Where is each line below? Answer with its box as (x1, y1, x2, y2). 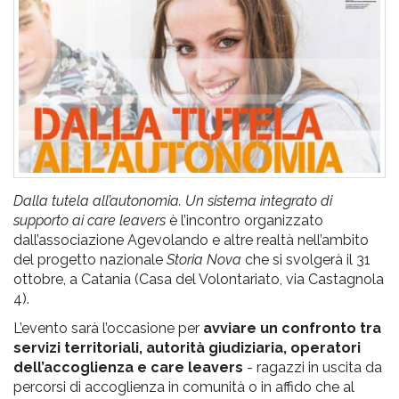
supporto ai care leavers (13, 211, 166, 229)
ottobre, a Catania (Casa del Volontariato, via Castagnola (13, 270, 384, 288)
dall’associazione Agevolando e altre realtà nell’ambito (13, 231, 369, 248)
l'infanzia (12, 23, 195, 74)
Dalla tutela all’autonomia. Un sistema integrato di (13, 191, 332, 209)
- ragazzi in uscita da (243, 358, 382, 376)
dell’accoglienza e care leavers (13, 358, 243, 376)
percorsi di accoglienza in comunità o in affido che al (13, 378, 354, 395)
